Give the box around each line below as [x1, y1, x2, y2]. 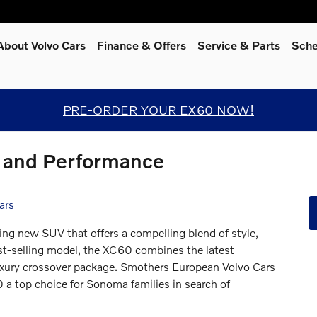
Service [197, 38, 240, 52]
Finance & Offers [97, 38, 186, 52]
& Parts [240, 38, 280, 52]
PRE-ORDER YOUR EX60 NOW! [63, 102, 254, 117]
